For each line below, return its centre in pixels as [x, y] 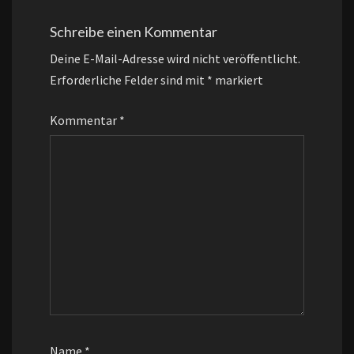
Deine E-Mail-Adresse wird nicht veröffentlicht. [175, 59]
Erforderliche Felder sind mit [128, 80]
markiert [238, 80]
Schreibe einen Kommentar [134, 32]
